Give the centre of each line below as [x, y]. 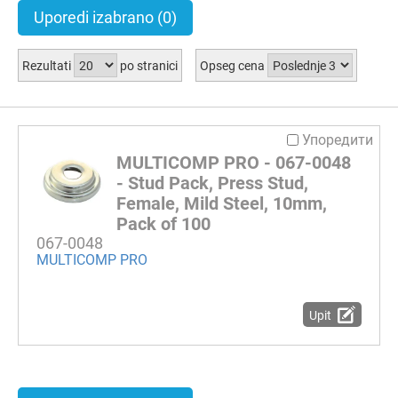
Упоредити [338, 139]
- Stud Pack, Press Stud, [212, 183]
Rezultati [48, 65]
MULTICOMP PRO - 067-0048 [234, 162]
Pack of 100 [163, 223]
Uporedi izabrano [96, 17]
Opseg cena [233, 65]
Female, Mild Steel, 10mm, [222, 203]
